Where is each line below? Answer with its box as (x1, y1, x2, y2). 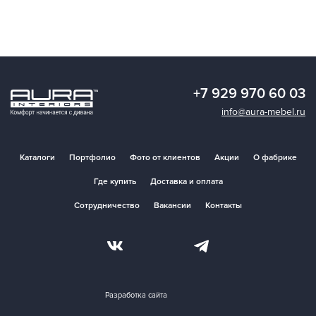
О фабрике (253, 152, 297, 164)
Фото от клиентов (129, 152, 200, 164)
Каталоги (19, 152, 55, 164)
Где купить (93, 176, 136, 188)
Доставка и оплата (150, 176, 223, 188)
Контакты (205, 200, 242, 212)
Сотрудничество (74, 200, 140, 212)
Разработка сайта (104, 291, 167, 300)
